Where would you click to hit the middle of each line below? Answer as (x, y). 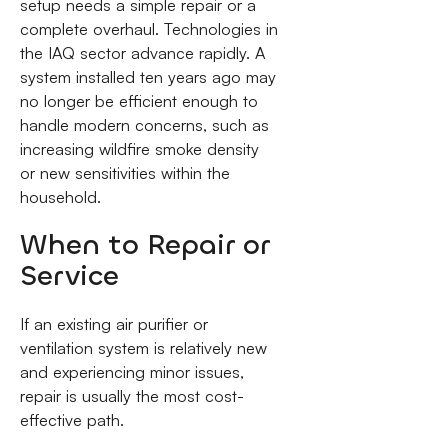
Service (69, 276)
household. (60, 196)
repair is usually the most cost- (131, 395)
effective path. (71, 419)
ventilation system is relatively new (143, 347)
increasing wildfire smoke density (139, 148)
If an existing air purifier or (113, 323)
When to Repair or (144, 245)
